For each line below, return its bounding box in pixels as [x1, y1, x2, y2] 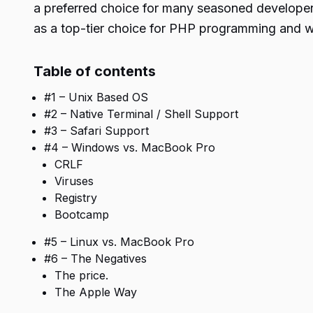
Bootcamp [54, 208, 109, 221]
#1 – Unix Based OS [44, 90, 148, 104]
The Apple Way [54, 285, 137, 299]
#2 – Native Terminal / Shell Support [44, 107, 238, 121]
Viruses [54, 174, 94, 188]
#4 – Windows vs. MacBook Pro [44, 140, 215, 154]
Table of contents [34, 63, 156, 80]
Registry [54, 191, 97, 205]
